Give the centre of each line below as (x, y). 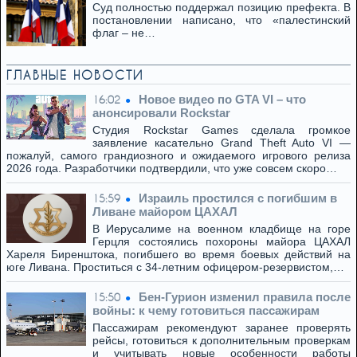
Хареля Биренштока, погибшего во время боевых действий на (178, 254)
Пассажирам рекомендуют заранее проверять (222, 328)
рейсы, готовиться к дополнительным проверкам (222, 340)
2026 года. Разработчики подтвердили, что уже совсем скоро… (172, 168)
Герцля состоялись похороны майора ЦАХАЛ (222, 241)
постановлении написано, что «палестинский (222, 20)
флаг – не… (124, 33)
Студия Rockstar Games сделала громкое (222, 130)
